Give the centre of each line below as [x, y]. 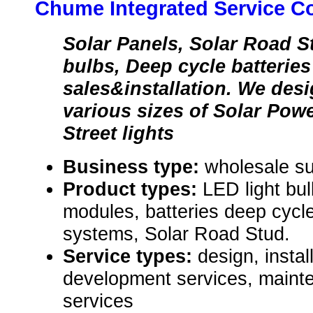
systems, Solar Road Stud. [176, 234]
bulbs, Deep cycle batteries [187, 66]
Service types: [130, 256]
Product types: [133, 189]
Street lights [118, 133]
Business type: [134, 167]
